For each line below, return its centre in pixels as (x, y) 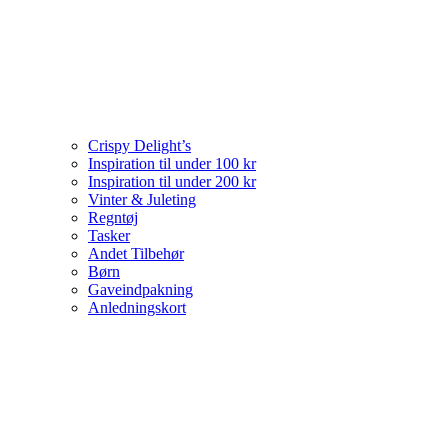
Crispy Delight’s (139, 145)
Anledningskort (137, 307)
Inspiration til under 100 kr (172, 163)
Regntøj (113, 217)
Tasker (109, 235)
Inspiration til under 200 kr (172, 181)
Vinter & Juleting (142, 199)
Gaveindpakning (140, 289)
